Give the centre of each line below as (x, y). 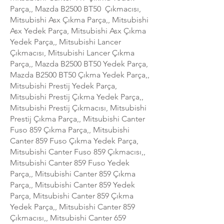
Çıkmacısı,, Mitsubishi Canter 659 (68, 217)
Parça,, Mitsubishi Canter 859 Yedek (72, 184)
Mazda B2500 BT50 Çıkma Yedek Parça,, (80, 74)
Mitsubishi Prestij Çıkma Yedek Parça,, (77, 96)
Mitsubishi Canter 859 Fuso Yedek (70, 162)
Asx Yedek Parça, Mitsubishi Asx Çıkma (78, 30)
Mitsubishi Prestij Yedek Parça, (63, 85)
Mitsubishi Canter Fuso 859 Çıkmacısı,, (78, 151)
